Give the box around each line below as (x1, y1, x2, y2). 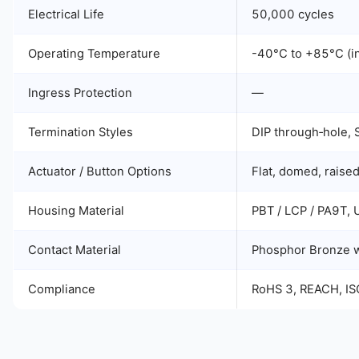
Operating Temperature (28, 46, 160, 61)
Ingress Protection (28, 86, 132, 100)
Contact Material (28, 243, 121, 257)
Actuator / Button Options (28, 164, 171, 179)
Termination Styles (28, 125, 133, 139)
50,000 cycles (252, 7, 334, 22)
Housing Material (28, 204, 124, 218)
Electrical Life (28, 7, 104, 22)
